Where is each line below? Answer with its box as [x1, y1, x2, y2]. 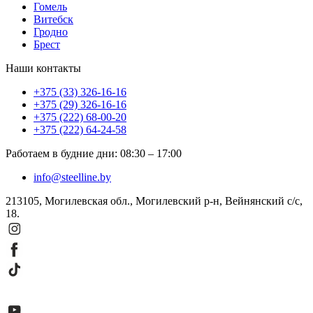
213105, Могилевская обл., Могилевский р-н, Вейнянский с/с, [6, 195, 303, 208]
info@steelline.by [34, 171, 111, 184]
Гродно [34, 26, 68, 38]
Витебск [34, 13, 73, 26]
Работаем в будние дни [6, 147, 115, 160]
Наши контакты [6, 62, 81, 75]
